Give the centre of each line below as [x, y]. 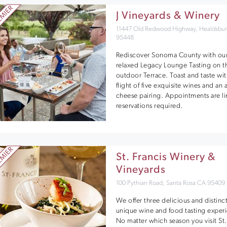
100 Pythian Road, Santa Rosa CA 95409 [170, 183]
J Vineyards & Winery [168, 16]
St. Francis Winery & [166, 157]
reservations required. [149, 106]
